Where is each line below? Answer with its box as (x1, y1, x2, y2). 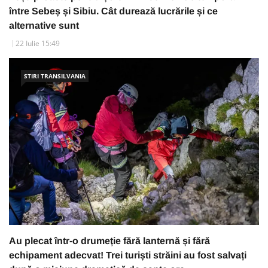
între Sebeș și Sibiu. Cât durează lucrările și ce (9, 6, 218, 17)
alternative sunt (9, 20, 79, 31)
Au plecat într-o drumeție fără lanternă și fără (9, 235, 210, 246)
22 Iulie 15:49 (16, 38, 60, 49)
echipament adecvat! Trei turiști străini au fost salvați (9, 249, 246, 260)
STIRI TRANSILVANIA (24, 72, 86, 81)
